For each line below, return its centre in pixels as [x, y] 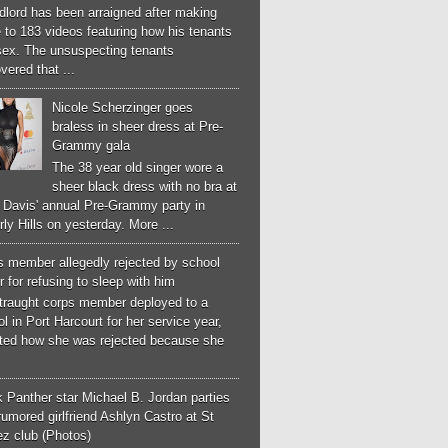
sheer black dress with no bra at [145, 186]
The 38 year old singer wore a [138, 167]
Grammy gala [91, 145]
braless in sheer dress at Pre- [138, 126]
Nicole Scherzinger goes [123, 107]
